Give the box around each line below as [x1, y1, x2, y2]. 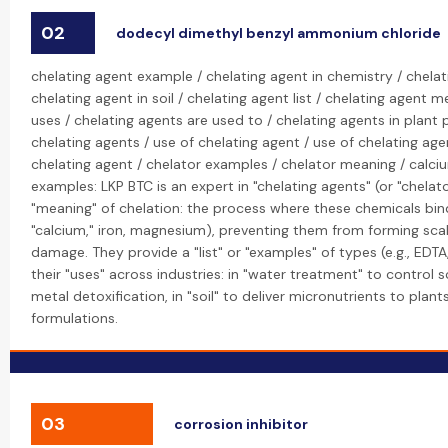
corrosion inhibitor [174, 415, 308, 433]
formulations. [31, 309, 118, 327]
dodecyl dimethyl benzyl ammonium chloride [116, 24, 441, 42]
